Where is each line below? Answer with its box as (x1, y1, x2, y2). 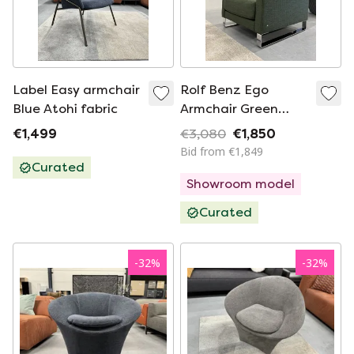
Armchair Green (180, 101, 278, 116)
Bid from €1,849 (180, 144, 263, 159)
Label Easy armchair (13, 82, 140, 97)
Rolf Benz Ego (180, 82, 269, 97)
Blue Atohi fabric (13, 101, 118, 116)
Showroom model (186, 176, 295, 191)
